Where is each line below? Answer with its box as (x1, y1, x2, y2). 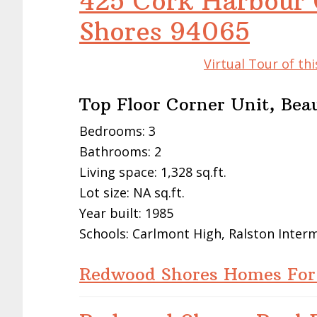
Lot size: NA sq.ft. (79, 184, 185, 202)
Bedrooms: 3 (79, 122, 156, 140)
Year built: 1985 (79, 204, 173, 222)
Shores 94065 (79, 16, 250, 48)
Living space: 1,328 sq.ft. (79, 163, 226, 181)
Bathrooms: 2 (79, 143, 161, 161)
